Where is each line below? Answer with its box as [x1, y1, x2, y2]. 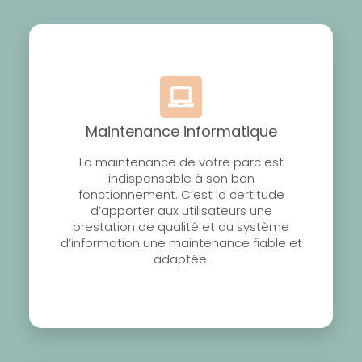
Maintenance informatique [85, 120, 277, 141]
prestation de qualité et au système [73, 217, 289, 235]
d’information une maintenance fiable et [60, 234, 302, 251]
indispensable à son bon [107, 169, 255, 187]
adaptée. [153, 250, 209, 267]
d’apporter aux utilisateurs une [90, 201, 272, 219]
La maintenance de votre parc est [78, 153, 284, 170]
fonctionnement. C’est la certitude [78, 185, 284, 203]
